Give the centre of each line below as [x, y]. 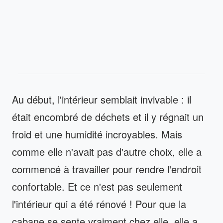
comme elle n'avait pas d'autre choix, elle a [107, 152]
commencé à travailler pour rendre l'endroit [107, 169]
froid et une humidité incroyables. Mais [97, 134]
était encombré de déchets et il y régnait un [108, 117]
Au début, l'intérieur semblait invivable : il [102, 99]
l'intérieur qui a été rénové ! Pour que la [99, 204]
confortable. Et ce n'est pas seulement [97, 186]
